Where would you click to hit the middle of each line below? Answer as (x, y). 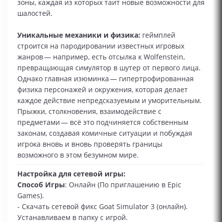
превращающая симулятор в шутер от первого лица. (109, 68)
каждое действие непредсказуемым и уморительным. (110, 101)
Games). (31, 196)
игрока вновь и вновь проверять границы (90, 144)
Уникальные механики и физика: (79, 35)
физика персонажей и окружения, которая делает (103, 90)
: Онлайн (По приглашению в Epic (123, 185)
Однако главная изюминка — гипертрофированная (106, 79)
